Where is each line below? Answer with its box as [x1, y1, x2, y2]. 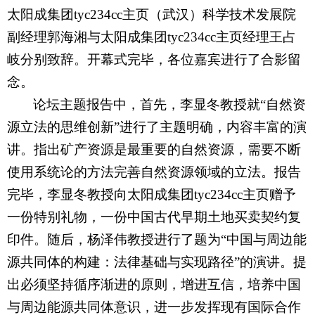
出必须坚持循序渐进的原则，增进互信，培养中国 [7, 277, 301, 292]
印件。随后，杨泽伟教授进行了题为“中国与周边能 [7, 232, 307, 247]
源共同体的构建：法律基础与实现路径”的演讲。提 [7, 255, 307, 270]
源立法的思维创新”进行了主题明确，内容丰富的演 [7, 120, 307, 135]
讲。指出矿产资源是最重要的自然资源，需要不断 [7, 142, 301, 157]
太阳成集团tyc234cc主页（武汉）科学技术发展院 [7, 7, 296, 22]
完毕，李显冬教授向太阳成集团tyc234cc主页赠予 [7, 187, 296, 202]
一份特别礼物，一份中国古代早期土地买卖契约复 [7, 210, 301, 225]
